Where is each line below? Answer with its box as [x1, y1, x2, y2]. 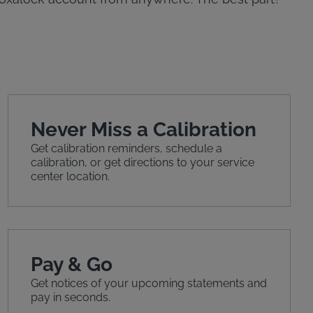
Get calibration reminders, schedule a [30, 142, 222, 156]
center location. [30, 170, 110, 184]
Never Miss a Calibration [30, 118, 256, 142]
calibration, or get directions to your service [30, 156, 254, 170]
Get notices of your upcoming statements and [30, 277, 267, 291]
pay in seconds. [30, 291, 110, 305]
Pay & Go [30, 253, 112, 277]
